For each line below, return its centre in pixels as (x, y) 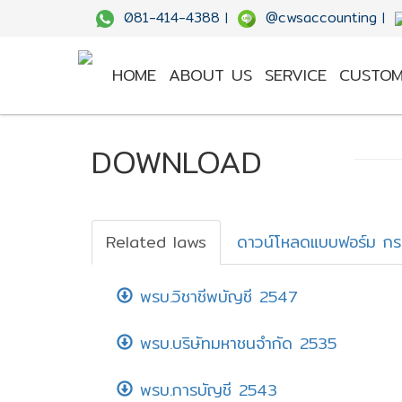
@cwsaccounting (321, 17)
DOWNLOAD (177, 162)
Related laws (156, 242)
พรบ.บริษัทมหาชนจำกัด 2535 (235, 343)
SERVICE (296, 75)
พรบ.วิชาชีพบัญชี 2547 (215, 297)
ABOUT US (210, 75)
